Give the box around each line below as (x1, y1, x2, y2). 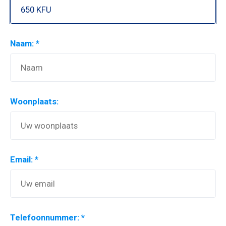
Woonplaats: (10, 97, 59, 106)
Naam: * (10, 39, 39, 48)
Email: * (10, 155, 38, 164)
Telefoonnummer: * (10, 213, 85, 222)
